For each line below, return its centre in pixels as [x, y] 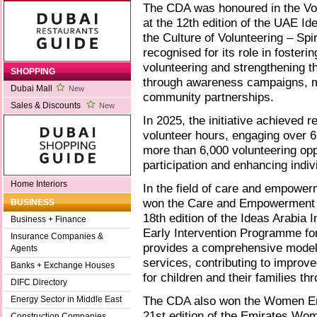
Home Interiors [39, 184]
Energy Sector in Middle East [66, 300]
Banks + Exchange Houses [63, 266]
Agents [24, 249]
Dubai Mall [31, 89]
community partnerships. [208, 97]
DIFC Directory [39, 283]
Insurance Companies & [57, 237]
